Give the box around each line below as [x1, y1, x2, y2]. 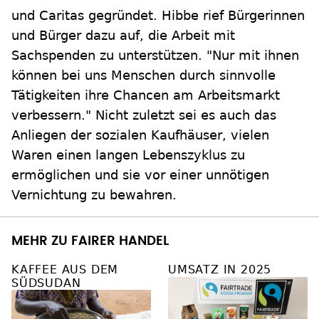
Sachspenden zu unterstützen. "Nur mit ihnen [11, 48, 299, 63]
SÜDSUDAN [11, 276, 81, 291]
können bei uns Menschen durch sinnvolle [11, 68, 276, 83]
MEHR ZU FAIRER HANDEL [11, 235, 169, 249]
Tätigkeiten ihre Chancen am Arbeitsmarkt [11, 88, 280, 103]
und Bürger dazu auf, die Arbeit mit [11, 28, 235, 43]
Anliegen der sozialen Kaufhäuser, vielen [11, 127, 269, 143]
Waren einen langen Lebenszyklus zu [11, 147, 245, 163]
